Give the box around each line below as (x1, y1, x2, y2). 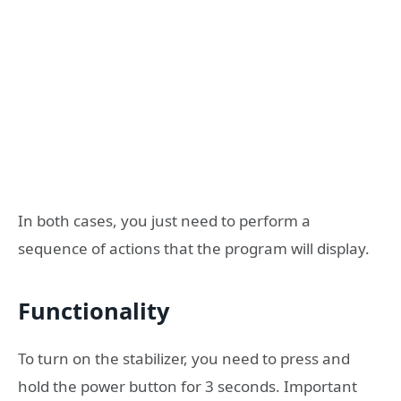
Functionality (18, 294, 170, 326)
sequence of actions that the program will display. (18, 238, 370, 260)
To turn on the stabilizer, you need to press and (18, 347, 350, 369)
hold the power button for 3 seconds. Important (18, 375, 357, 397)
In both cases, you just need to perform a (18, 210, 311, 232)
